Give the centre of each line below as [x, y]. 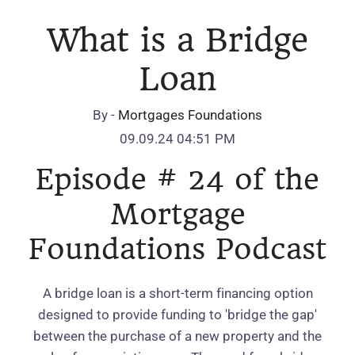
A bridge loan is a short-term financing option [177, 293]
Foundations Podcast [177, 249]
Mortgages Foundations [190, 115]
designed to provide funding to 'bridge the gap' [177, 315]
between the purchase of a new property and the [177, 336]
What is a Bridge [177, 40]
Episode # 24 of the [177, 179]
